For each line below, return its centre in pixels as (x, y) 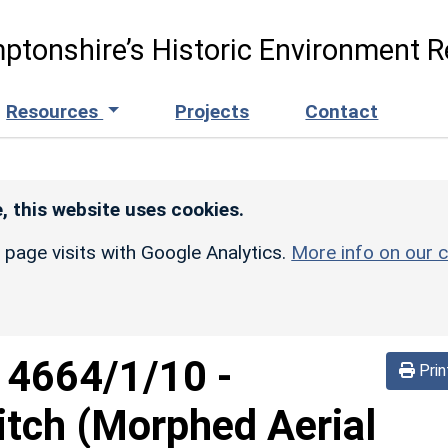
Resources (55, 111)
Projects (212, 111)
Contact (342, 111)
